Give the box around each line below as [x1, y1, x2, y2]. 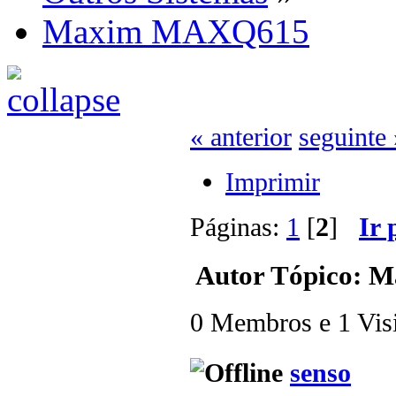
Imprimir [225, 167, 320, 197]
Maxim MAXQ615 [42, 12, 309, 50]
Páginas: [190, 212, 286, 242]
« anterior [190, 122, 292, 152]
